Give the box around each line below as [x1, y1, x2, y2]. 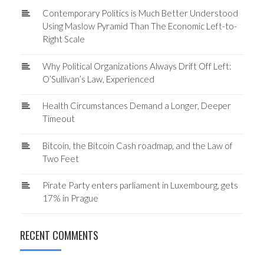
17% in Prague [42, 193, 98, 204]
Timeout [42, 113, 75, 124]
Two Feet [42, 153, 79, 164]
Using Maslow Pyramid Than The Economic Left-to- [42, 21, 237, 32]
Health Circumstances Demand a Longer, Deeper [42, 100, 231, 111]
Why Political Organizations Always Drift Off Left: [42, 60, 232, 71]
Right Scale [42, 34, 85, 45]
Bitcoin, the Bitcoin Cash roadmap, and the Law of [42, 140, 233, 151]
